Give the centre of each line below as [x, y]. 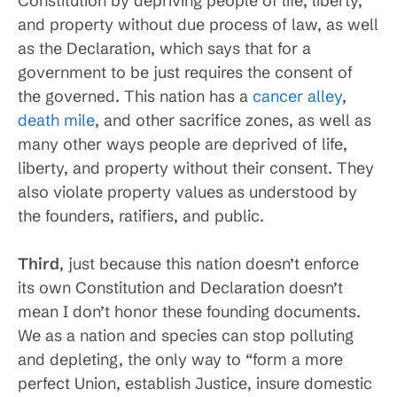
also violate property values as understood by [187, 192]
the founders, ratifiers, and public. [141, 216]
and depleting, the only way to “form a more [180, 359]
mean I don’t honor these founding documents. [189, 311]
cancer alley [297, 96]
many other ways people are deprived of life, [183, 144]
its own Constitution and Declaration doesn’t [180, 288]
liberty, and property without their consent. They [196, 168]
